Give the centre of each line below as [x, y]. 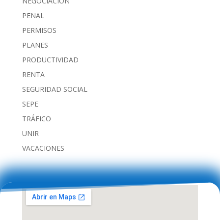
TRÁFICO [36, 118]
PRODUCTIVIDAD [50, 59]
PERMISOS [39, 30]
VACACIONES [43, 148]
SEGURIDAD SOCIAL [55, 89]
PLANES [35, 45]
